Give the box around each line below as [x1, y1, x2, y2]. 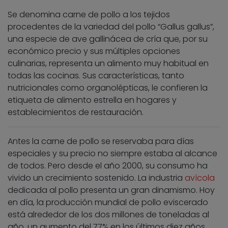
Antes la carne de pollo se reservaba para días [8, 135, 194, 148]
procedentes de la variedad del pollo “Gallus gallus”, [8, 21, 214, 33]
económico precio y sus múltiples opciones [8, 45, 180, 58]
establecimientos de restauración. [8, 106, 144, 119]
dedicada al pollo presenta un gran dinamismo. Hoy [8, 184, 215, 196]
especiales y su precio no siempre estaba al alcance [8, 148, 217, 160]
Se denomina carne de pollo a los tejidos [8, 9, 170, 21]
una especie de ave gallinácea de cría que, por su [8, 33, 208, 45]
